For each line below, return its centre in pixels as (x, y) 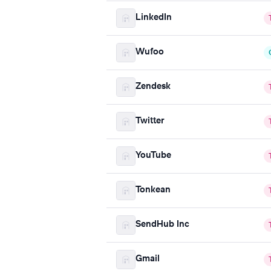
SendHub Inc (162, 225)
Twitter (150, 121)
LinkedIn (154, 18)
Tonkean (153, 190)
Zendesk (153, 87)
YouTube (153, 156)
